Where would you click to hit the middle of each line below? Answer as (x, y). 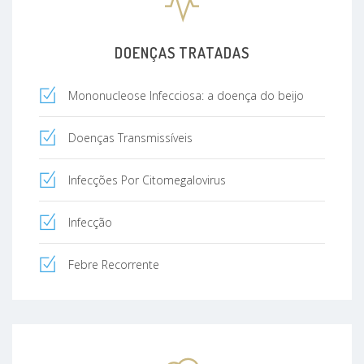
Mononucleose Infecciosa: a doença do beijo (186, 95)
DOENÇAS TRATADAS (182, 52)
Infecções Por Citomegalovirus (147, 180)
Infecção (90, 222)
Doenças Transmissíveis (130, 137)
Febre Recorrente (114, 264)
